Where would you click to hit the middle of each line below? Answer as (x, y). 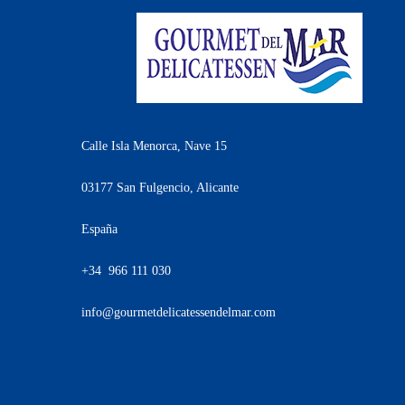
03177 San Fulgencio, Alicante (160, 188)
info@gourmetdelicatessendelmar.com (179, 313)
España (99, 230)
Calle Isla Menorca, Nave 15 (154, 146)
